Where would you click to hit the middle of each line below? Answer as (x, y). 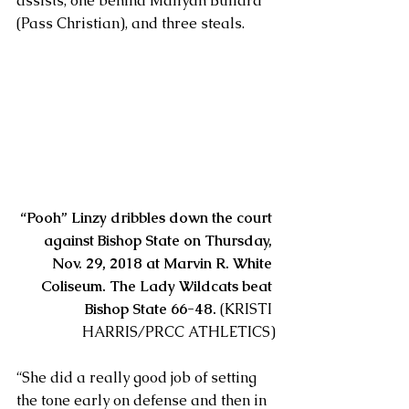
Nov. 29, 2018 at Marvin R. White (164, 263)
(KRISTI (246, 309)
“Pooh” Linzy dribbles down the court (148, 217)
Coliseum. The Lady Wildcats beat (158, 286)
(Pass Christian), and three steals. (131, 23)
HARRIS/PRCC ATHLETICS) (179, 331)
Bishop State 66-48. (151, 309)
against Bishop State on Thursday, (160, 240)
